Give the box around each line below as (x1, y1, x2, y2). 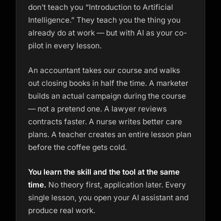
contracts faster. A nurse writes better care (28, 117, 182, 126)
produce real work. (28, 206, 95, 215)
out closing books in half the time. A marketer (28, 78, 188, 88)
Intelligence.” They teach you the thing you (28, 15, 181, 25)
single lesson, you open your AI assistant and (28, 193, 188, 202)
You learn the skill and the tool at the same (28, 167, 180, 177)
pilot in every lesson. (28, 41, 102, 50)
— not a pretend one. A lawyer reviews (28, 104, 167, 113)
